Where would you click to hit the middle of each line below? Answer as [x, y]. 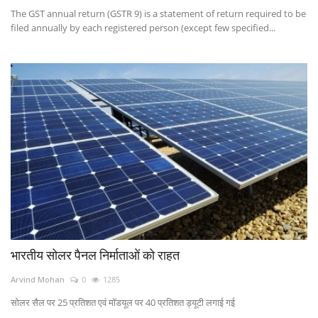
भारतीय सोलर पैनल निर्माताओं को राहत [95, 255]
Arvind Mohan [38, 279]
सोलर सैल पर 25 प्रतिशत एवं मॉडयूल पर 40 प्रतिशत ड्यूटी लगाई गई [123, 302]
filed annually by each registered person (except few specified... [143, 27]
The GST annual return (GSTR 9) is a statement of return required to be [158, 13]
